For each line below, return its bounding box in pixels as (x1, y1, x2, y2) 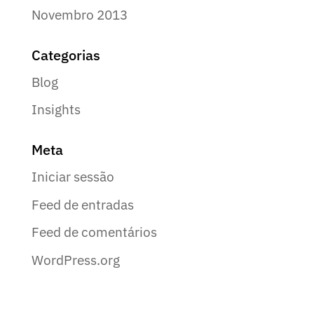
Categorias (31, 45, 100, 64)
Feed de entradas (31, 196, 134, 213)
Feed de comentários (31, 224, 157, 241)
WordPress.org (31, 251, 120, 268)
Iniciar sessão (31, 168, 114, 186)
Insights (31, 101, 81, 118)
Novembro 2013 (31, 6, 128, 23)
